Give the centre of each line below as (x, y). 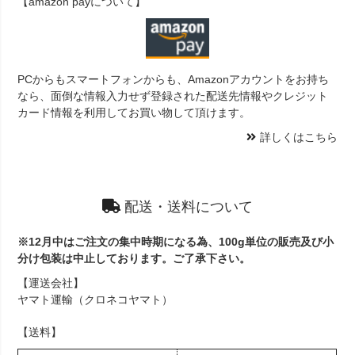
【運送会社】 (51, 283)
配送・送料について (189, 207)
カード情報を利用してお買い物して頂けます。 (134, 112)
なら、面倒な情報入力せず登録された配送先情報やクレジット (173, 95)
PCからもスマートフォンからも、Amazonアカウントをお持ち (174, 79)
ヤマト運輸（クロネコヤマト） (95, 300)
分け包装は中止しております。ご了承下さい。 (134, 259)
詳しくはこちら (298, 137)
